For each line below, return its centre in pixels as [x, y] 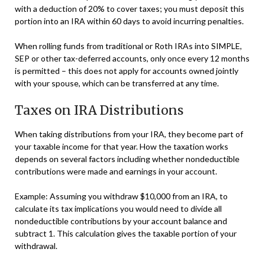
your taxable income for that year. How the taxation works [122, 146]
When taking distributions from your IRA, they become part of [129, 134]
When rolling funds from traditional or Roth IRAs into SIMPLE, [128, 46]
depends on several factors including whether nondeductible [127, 159]
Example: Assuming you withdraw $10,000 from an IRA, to [121, 196]
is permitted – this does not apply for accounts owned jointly [127, 70]
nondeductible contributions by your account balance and [121, 221]
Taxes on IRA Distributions [99, 110]
